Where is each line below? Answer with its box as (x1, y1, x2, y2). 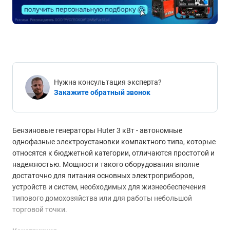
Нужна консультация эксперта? (54, 78, 162, 87)
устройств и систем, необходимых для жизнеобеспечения (12, 183, 206, 191)
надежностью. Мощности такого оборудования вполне (12, 160, 199, 169)
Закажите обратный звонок (54, 88, 150, 97)
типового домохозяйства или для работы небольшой (12, 194, 192, 203)
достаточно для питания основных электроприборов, (12, 171, 194, 180)
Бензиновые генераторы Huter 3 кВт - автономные (12, 126, 182, 135)
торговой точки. (12, 205, 67, 214)
